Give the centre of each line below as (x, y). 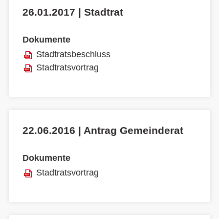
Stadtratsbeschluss (73, 54)
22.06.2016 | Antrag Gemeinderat (103, 130)
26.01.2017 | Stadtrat (73, 12)
